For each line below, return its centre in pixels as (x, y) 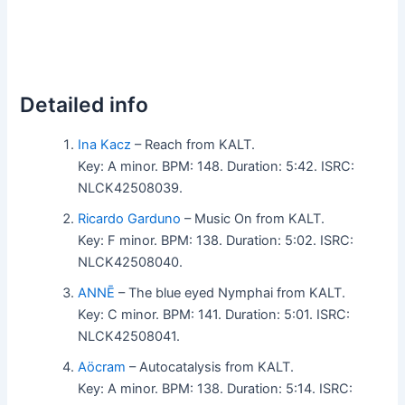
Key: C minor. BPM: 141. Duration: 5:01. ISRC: (214, 314)
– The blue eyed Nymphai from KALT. (231, 292)
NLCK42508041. (129, 336)
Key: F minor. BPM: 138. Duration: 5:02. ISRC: (216, 240)
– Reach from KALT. (193, 144)
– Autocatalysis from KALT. (210, 367)
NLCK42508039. (131, 188)
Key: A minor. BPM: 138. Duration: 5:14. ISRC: (216, 388)
